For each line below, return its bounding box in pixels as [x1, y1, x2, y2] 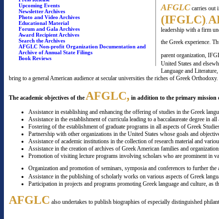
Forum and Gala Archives [19, 26, 80, 32]
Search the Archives [19, 38, 65, 44]
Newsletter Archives [19, 8, 65, 14]
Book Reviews [19, 55, 51, 61]
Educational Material [19, 20, 69, 26]
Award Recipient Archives [19, 32, 79, 38]
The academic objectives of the [9, 94, 86, 101]
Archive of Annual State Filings [19, 49, 92, 55]
